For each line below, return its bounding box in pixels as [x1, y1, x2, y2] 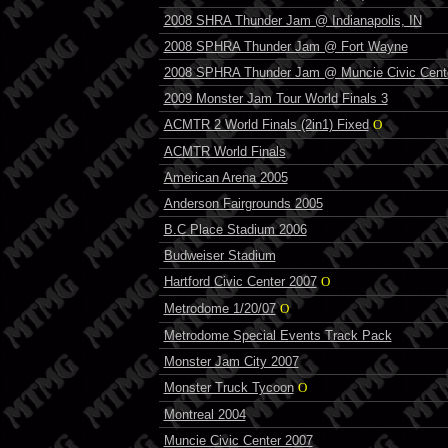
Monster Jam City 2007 [163, 353, 299, 369]
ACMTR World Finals [163, 143, 286, 159]
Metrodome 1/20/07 [163, 300, 276, 316]
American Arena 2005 [163, 169, 288, 185]
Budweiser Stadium [163, 247, 276, 263]
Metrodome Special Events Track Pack [163, 327, 392, 343]
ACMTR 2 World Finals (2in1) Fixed [163, 116, 369, 132]
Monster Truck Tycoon [163, 379, 294, 395]
